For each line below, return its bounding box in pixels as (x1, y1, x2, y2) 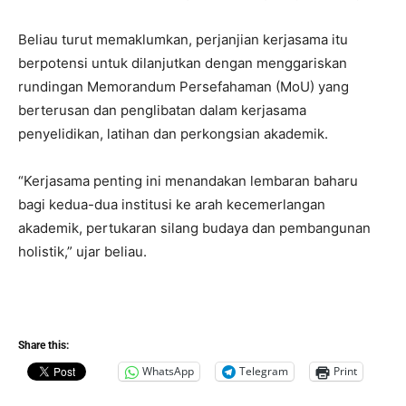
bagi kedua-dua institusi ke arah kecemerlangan (18, 195, 325, 213)
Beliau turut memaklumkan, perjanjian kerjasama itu (18, 30, 348, 48)
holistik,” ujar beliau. (18, 242, 150, 260)
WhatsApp (142, 363, 194, 380)
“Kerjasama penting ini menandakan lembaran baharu (18, 171, 358, 189)
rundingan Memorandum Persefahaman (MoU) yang (18, 77, 349, 95)
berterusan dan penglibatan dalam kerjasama (18, 101, 306, 119)
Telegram (239, 363, 288, 380)
